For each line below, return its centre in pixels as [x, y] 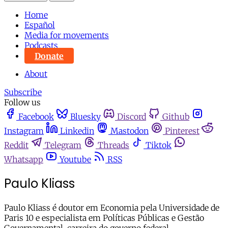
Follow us [22, 103]
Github [176, 117]
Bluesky [85, 117]
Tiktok [159, 145]
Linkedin [77, 131]
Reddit [16, 145]
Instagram [24, 131]
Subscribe [23, 92]
